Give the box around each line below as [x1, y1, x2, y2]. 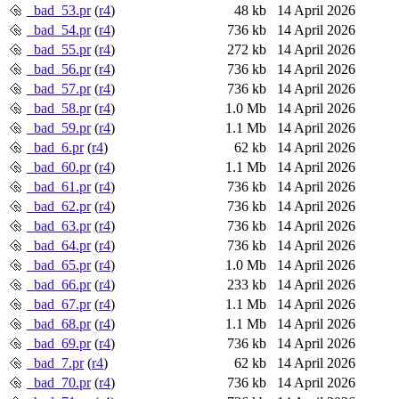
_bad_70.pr [27, 374, 91, 390]
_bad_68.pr [27, 315, 91, 331]
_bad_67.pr [27, 296, 91, 312]
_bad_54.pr [27, 21, 91, 37]
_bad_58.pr [27, 100, 91, 116]
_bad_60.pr [27, 159, 91, 175]
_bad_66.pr [27, 276, 91, 292]
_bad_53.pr [27, 2, 91, 18]
